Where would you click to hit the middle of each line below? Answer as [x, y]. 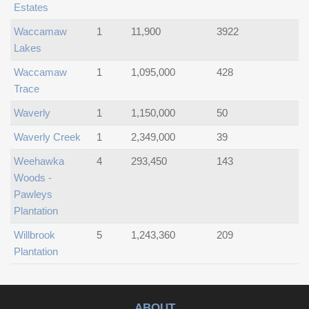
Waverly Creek [47, 137]
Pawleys [33, 194]
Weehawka [39, 161]
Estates [31, 7]
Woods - [33, 178]
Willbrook [34, 235]
